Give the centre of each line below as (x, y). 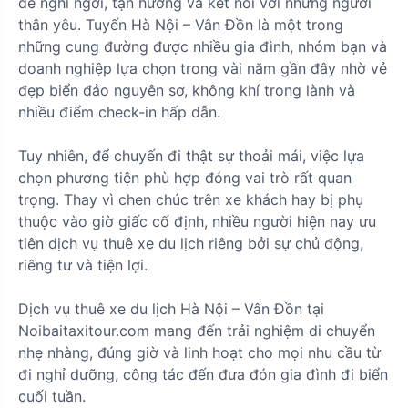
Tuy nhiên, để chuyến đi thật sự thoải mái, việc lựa (191, 156)
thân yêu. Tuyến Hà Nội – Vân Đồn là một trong (181, 25)
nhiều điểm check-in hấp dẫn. (119, 112)
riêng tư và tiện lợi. (83, 265)
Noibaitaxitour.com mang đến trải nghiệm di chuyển (197, 331)
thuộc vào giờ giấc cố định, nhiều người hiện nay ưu (197, 222)
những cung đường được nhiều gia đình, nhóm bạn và (203, 47)
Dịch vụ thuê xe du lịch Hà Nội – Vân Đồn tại (171, 309)
